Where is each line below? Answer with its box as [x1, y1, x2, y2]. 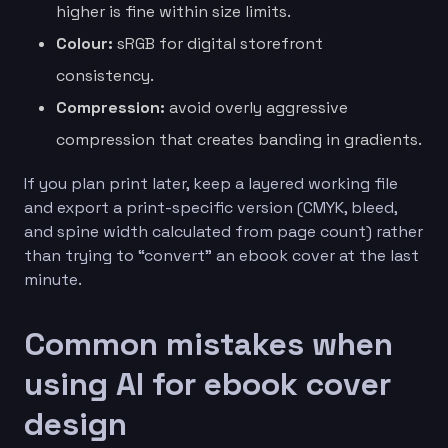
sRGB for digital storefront [113, 32, 323, 54]
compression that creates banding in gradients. [56, 128, 422, 150]
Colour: [56, 32, 113, 54]
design [24, 403, 127, 444]
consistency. [56, 64, 154, 86]
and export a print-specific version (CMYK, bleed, [24, 196, 397, 218]
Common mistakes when [24, 323, 393, 364]
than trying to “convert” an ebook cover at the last [24, 244, 419, 266]
